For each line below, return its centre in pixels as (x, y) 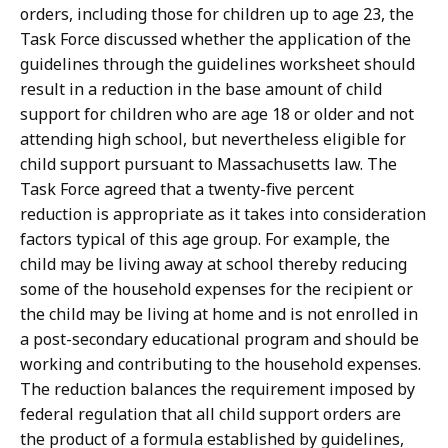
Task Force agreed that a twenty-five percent (187, 189)
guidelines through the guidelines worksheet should (217, 64)
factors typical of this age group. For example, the (205, 239)
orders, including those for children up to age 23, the (217, 14)
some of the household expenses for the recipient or (216, 289)
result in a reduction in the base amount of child (201, 89)
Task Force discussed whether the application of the (215, 39)
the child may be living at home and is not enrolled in (219, 314)
